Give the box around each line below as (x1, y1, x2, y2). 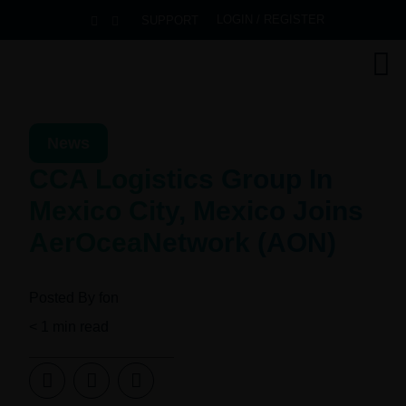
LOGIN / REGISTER (216, 13, 324, 26)
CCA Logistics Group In (29, 164, 333, 195)
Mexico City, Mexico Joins (29, 196, 364, 227)
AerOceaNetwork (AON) (29, 227, 337, 258)
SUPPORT (140, 14, 198, 27)
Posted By (29, 290, 96, 306)
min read (53, 319, 110, 335)
